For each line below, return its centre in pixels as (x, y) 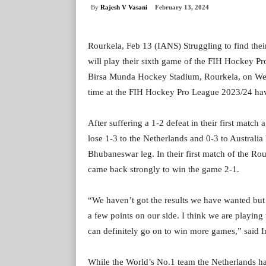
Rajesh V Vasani (124, 7)
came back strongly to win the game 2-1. (164, 170)
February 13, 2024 (182, 7)
